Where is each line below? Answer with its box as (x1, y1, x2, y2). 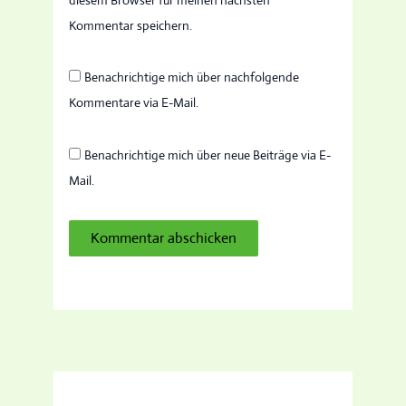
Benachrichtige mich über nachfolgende (84, 69, 300, 86)
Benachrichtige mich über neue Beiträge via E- (84, 147, 332, 164)
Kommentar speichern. (69, 16, 193, 34)
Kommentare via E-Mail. (69, 94, 199, 111)
